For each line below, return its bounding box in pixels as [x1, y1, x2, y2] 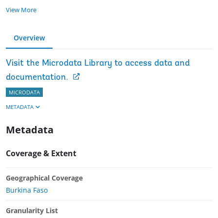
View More [6, 5, 36, 14]
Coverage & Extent [6, 147, 76, 159]
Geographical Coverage [6, 173, 83, 182]
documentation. [6, 73, 68, 82]
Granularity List [6, 205, 58, 215]
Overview [14, 33, 45, 42]
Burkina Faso [6, 185, 48, 195]
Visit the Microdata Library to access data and [6, 58, 190, 68]
